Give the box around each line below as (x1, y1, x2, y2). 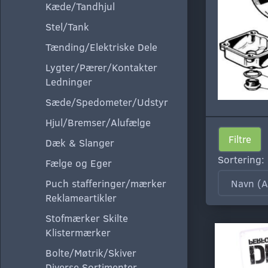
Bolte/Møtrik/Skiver (45, 245, 136, 260)
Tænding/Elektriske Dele (45, 39, 157, 54)
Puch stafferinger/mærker (45, 176, 166, 190)
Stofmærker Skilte (45, 211, 128, 225)
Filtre (228, 132, 251, 147)
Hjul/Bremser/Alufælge (45, 115, 151, 129)
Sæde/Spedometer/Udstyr (45, 95, 168, 109)
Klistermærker (45, 225, 111, 239)
